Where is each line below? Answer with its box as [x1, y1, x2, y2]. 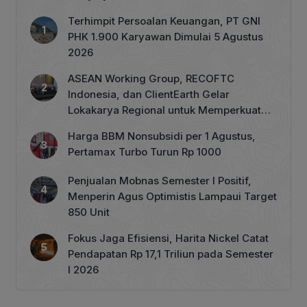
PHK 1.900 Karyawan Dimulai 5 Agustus [68, 29, 263, 43]
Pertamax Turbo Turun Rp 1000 [68, 145, 221, 158]
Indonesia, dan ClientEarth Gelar [68, 87, 230, 101]
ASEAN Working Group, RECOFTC [68, 71, 234, 85]
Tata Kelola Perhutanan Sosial [68, 119, 215, 132]
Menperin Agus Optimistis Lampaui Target [68, 189, 277, 203]
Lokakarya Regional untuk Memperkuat [68, 103, 261, 116]
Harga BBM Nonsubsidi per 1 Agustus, [68, 129, 256, 143]
